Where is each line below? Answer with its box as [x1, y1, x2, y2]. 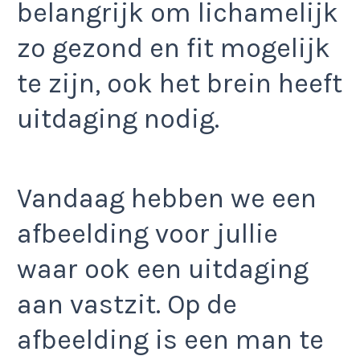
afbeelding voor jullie [17, 217, 278, 250]
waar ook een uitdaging [17, 252, 309, 285]
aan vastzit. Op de [17, 288, 237, 321]
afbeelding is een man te [17, 323, 324, 356]
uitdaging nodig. [17, 103, 219, 136]
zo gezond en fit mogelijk [17, 32, 330, 65]
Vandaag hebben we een [17, 182, 317, 215]
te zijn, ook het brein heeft [17, 67, 342, 100]
